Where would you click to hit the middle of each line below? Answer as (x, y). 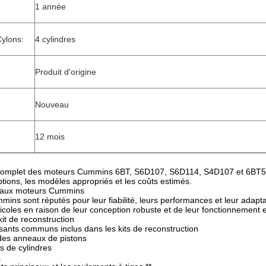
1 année (50, 7)
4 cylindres (55, 39)
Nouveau (52, 104)
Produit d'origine (66, 72)
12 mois (50, 137)
